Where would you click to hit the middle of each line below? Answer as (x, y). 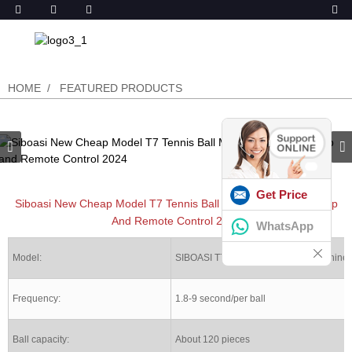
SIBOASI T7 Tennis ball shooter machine (262, 257)
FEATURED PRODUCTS (121, 88)
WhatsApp (285, 225)
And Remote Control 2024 (176, 220)
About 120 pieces (213, 339)
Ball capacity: (41, 339)
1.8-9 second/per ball (220, 298)
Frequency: (37, 298)
